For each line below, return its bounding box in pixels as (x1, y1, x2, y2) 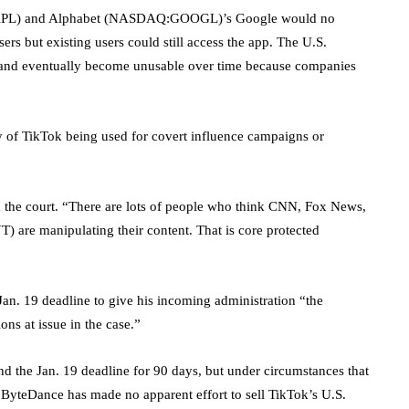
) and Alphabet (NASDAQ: (16, 10, 170, 26)
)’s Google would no (218, 10, 335, 26)
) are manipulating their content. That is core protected (10, 222, 320, 237)
